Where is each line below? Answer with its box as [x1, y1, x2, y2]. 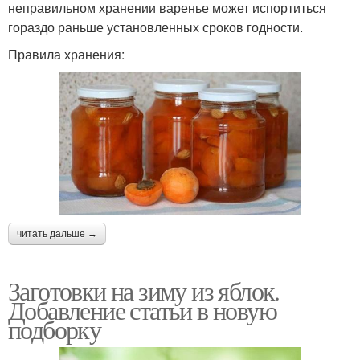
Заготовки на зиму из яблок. [8, 272, 280, 308]
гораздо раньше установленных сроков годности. [8, 18, 303, 37]
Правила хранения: [8, 45, 125, 64]
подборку [8, 311, 101, 346]
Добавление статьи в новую [8, 292, 276, 327]
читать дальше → [17, 227, 97, 239]
